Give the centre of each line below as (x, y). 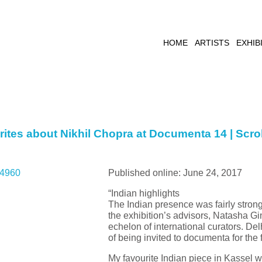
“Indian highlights (144, 193)
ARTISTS (212, 43)
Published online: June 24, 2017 (175, 173)
